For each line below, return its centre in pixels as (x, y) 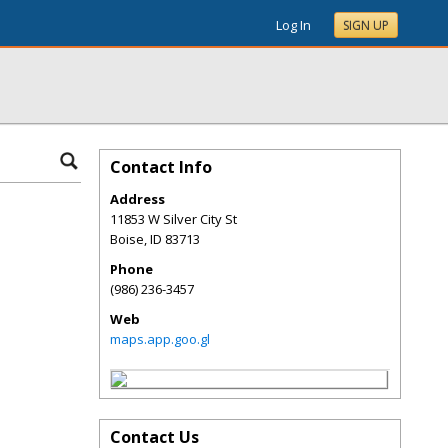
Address (137, 199)
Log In (293, 25)
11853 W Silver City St (173, 219)
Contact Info (161, 167)
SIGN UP (366, 25)
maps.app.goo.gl (160, 339)
